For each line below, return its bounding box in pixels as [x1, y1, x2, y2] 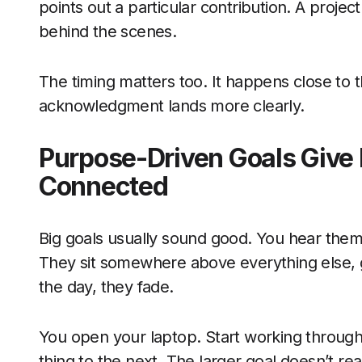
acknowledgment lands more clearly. [39, 96, 305, 116]
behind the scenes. [39, 22, 181, 41]
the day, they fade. [39, 277, 178, 297]
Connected [39, 170, 174, 202]
